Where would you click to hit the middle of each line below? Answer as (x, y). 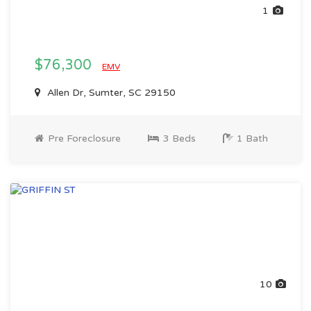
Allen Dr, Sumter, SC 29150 (110, 93)
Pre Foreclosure (83, 138)
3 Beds (178, 138)
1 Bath (251, 138)
